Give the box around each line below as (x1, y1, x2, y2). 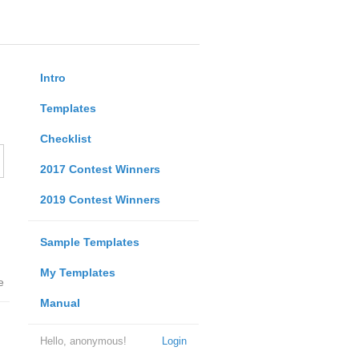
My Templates (39, 266, 115, 279)
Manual (39, 296, 80, 309)
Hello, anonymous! (39, 335, 127, 347)
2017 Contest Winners (39, 163, 160, 175)
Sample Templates (39, 236, 139, 248)
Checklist (39, 132, 91, 145)
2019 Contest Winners (39, 193, 160, 206)
